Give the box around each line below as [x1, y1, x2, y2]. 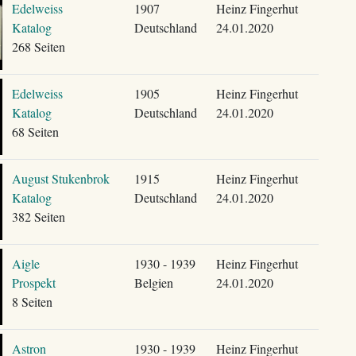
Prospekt [11, 274, 56, 291]
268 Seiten [11, 38, 65, 55]
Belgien [133, 274, 173, 291]
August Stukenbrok [11, 170, 110, 187]
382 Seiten [11, 208, 65, 225]
